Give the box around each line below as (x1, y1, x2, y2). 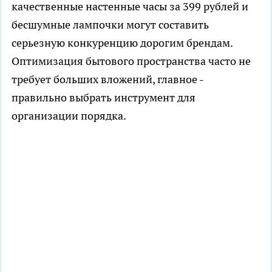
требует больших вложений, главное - (12, 72, 203, 87)
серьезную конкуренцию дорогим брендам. (12, 36, 233, 50)
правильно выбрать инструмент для (12, 90, 195, 105)
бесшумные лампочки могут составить (12, 18, 209, 32)
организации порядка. (12, 109, 126, 123)
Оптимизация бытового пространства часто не (12, 54, 251, 69)
